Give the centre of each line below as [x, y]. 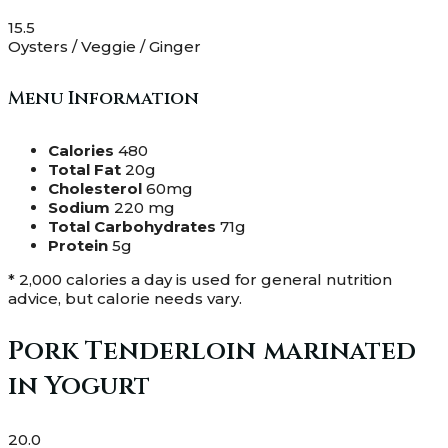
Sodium [79, 207]
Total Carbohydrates [132, 226]
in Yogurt [79, 386]
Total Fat [84, 169]
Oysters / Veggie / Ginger [104, 46]
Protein [78, 245]
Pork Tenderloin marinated [212, 351]
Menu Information [103, 98]
